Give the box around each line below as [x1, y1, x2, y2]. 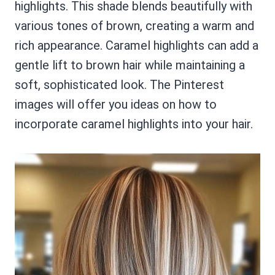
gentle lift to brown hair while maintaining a [15, 57, 245, 72]
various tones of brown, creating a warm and [15, 18, 254, 33]
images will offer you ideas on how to [15, 96, 217, 112]
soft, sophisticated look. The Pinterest [15, 77, 224, 92]
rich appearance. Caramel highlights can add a [15, 37, 258, 53]
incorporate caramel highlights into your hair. [15, 116, 253, 131]
